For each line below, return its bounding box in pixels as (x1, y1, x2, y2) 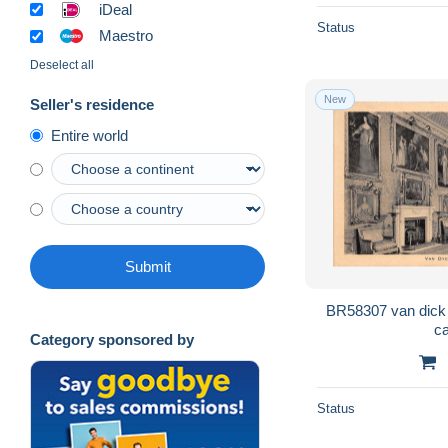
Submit (124, 258, 171, 276)
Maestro (99, 27, 153, 45)
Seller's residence (30, 96, 154, 114)
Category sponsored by (30, 331, 194, 349)
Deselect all (30, 58, 94, 73)
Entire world (51, 127, 128, 145)
